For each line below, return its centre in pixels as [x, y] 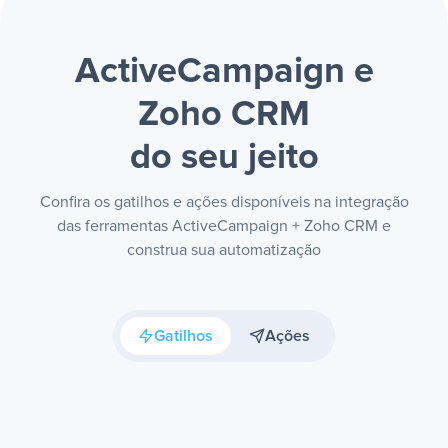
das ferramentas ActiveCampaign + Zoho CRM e [224, 226]
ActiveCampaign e [224, 72]
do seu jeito [224, 158]
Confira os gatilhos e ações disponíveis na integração [224, 202]
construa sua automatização [224, 250]
